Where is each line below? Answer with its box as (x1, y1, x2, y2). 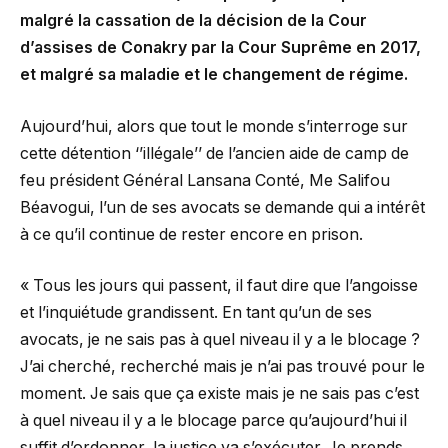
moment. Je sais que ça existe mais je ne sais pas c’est (20, 384, 419, 404)
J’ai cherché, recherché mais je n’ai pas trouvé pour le (20, 357, 425, 377)
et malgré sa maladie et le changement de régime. (20, 65, 408, 85)
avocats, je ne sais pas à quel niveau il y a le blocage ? (20, 330, 420, 350)
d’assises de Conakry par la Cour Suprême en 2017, (20, 38, 421, 58)
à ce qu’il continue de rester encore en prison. (20, 224, 363, 244)
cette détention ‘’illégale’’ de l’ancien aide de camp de (20, 143, 409, 163)
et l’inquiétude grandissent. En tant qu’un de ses (20, 303, 372, 323)
